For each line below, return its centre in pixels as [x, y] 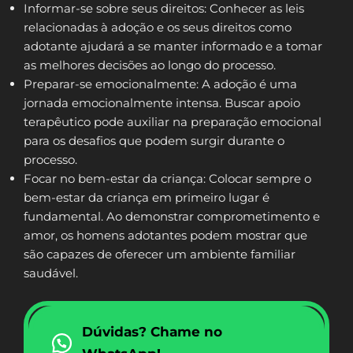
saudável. [51, 273]
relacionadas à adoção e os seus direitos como [158, 28]
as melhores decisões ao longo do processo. [150, 65]
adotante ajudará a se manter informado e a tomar [173, 46]
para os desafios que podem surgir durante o [154, 141]
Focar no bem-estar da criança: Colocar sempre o [167, 179]
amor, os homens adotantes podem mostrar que [165, 236]
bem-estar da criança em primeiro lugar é [147, 198]
